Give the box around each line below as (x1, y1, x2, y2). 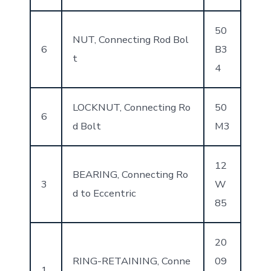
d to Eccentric (72, 186, 136, 200)
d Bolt (72, 119, 101, 133)
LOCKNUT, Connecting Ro (72, 100, 191, 114)
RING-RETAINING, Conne (72, 253, 191, 268)
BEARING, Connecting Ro (72, 167, 188, 181)
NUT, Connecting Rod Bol (72, 32, 189, 47)
